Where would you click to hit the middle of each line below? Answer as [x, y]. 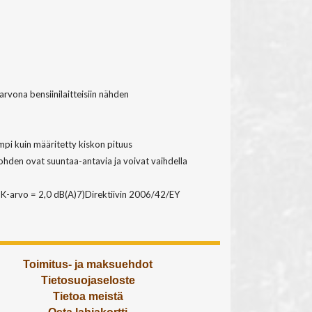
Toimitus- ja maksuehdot [88, 265]
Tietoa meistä [88, 297]
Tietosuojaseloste [88, 281]
